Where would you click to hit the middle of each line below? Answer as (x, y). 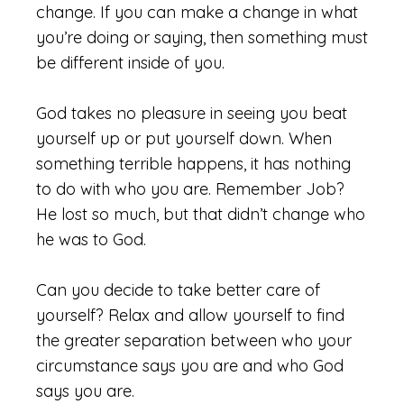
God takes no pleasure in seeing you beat (192, 113)
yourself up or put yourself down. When (184, 138)
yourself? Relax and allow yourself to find (190, 315)
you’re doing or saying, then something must (202, 37)
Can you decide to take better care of (178, 290)
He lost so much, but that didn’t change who (201, 214)
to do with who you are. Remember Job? (190, 189)
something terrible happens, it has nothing (193, 164)
